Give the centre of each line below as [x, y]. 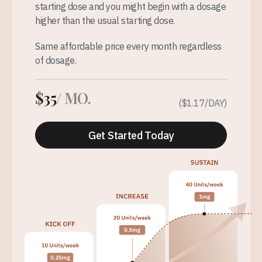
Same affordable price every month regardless [128, 46]
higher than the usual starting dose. [105, 21]
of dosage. [56, 61]
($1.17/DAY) [203, 103]
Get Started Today [131, 135]
